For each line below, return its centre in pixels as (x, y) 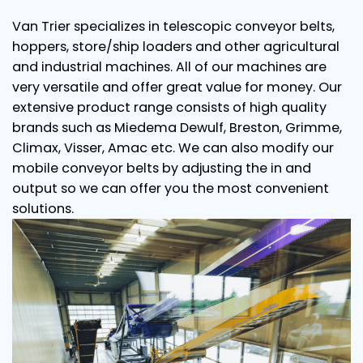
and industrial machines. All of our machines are (169, 67)
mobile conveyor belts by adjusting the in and (162, 168)
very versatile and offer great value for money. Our (177, 87)
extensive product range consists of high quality (169, 107)
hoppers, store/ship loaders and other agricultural (176, 47)
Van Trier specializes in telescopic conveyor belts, (173, 26)
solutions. (43, 209)
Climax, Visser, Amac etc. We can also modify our (173, 148)
